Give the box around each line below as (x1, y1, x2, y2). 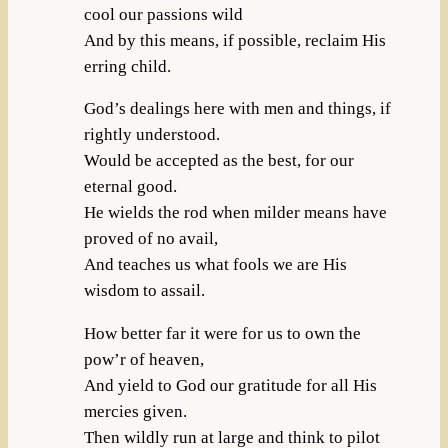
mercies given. (83, 402, 187, 422)
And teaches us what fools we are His (83, 255, 347, 275)
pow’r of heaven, (83, 350, 204, 370)
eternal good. (83, 177, 177, 197)
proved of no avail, (83, 229, 218, 249)
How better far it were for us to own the (83, 324, 361, 344)
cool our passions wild (83, 4, 243, 24)
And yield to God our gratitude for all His (83, 376, 377, 396)
